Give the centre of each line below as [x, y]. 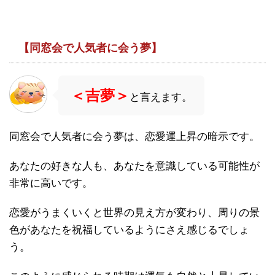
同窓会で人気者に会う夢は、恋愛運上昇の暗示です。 [134, 136]
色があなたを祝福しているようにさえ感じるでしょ [129, 230]
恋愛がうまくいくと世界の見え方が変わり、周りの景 [134, 212]
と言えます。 [161, 97]
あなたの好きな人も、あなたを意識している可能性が [134, 166]
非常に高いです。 [51, 183]
